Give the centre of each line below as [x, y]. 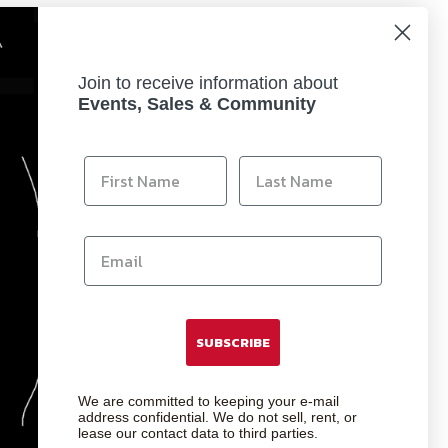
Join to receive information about [208, 82]
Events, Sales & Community [197, 103]
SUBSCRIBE [233, 342]
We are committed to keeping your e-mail [208, 400]
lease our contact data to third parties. [198, 432]
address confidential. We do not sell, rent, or [217, 416]
